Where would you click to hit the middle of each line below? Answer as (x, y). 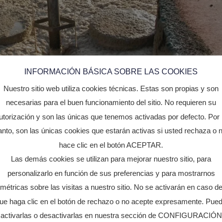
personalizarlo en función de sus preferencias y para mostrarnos (111, 173)
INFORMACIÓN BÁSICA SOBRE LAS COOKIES (111, 72)
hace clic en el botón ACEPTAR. (111, 145)
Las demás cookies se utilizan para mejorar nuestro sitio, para (111, 159)
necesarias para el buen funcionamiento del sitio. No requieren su (111, 103)
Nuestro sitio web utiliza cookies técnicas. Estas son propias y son (111, 88)
